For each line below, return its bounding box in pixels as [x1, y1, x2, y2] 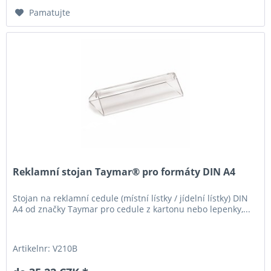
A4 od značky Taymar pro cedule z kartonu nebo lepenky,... [13, 203, 251, 215]
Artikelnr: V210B [13, 242, 78, 254]
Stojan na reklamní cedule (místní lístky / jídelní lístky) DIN [13, 192, 249, 204]
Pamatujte [29, 7, 71, 19]
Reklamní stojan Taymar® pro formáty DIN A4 [13, 165, 236, 178]
